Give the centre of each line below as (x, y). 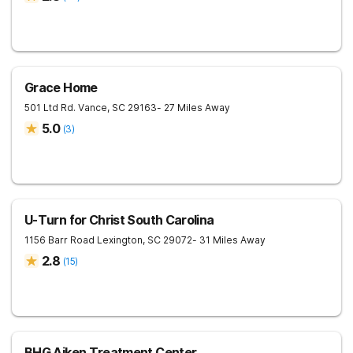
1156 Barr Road (59, 240)
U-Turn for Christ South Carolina (119, 220)
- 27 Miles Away (193, 108)
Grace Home (61, 87)
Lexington (120, 240)
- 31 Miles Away (229, 240)
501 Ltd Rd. (50, 108)
